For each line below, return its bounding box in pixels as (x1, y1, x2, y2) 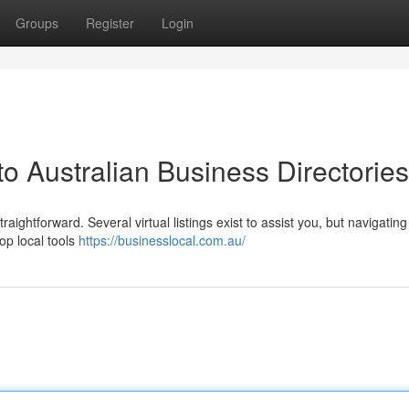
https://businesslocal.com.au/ (79, 231, 246, 249)
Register (86, 14, 134, 32)
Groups (16, 14, 58, 32)
